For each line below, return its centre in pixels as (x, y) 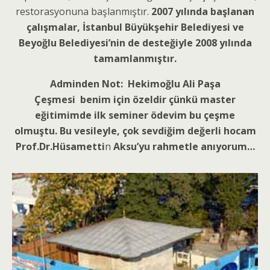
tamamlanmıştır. (135, 58)
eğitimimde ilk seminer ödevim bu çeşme (135, 115)
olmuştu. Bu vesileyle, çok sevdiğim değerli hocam (135, 130)
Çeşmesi (56, 99)
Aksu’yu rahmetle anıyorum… (184, 146)
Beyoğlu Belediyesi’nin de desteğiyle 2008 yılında (135, 42)
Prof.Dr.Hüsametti (60, 146)
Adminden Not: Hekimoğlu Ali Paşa (135, 83)
